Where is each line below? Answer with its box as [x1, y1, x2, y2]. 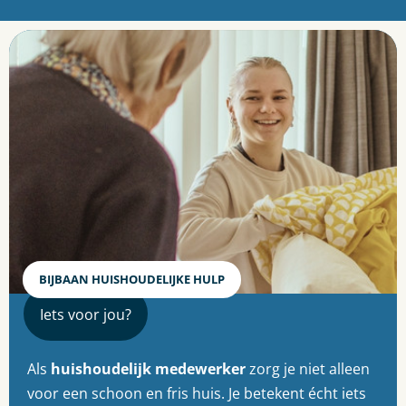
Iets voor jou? [40, 304, 131, 324]
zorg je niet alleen [246, 359, 370, 380]
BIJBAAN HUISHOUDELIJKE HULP [39, 270, 225, 287]
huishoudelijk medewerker [51, 359, 246, 380]
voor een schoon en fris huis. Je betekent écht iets [27, 383, 366, 404]
